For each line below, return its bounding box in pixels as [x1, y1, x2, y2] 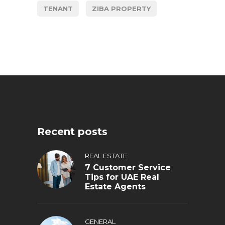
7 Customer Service [85, 163, 171, 172]
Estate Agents [85, 182, 146, 191]
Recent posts [37, 126, 107, 138]
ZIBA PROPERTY [92, 5, 151, 13]
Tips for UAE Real [85, 172, 159, 182]
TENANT [43, 5, 73, 13]
